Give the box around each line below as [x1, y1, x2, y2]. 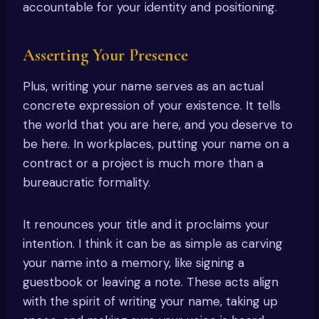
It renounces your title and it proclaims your [23, 216, 269, 233]
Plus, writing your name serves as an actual [23, 78, 263, 95]
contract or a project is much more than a [23, 155, 263, 172]
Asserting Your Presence [23, 45, 188, 66]
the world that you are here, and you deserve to [23, 117, 293, 133]
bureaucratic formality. [23, 174, 150, 191]
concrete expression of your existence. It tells [23, 98, 281, 114]
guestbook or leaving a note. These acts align [23, 274, 278, 291]
